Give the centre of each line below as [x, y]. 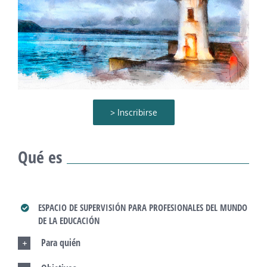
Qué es [40, 156]
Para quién [61, 242]
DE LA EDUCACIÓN [69, 220]
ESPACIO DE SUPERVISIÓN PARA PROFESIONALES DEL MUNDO [142, 207]
